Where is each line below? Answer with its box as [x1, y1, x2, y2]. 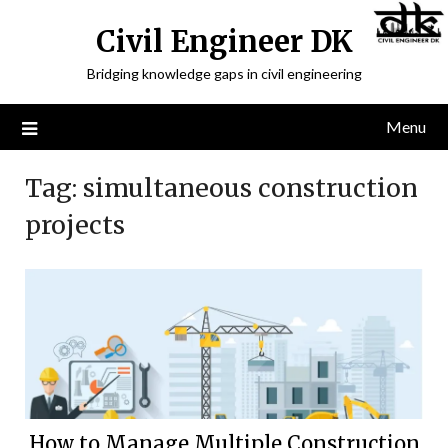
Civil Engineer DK [95, 23, 353, 60]
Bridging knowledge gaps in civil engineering [86, 65, 362, 82]
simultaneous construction [83, 172, 418, 204]
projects [25, 209, 125, 241]
